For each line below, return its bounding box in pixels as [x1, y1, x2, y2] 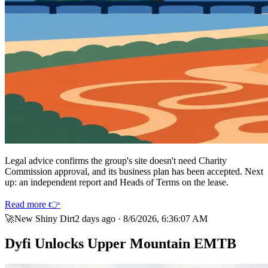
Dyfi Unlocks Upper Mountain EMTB [5, 236, 236, 252]
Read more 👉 [5, 199, 60, 209]
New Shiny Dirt [14, 213, 75, 224]
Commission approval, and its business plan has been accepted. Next [5, 166, 263, 176]
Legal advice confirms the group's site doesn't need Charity [5, 155, 227, 166]
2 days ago [75, 213, 115, 224]
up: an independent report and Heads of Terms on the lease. [5, 176, 229, 187]
